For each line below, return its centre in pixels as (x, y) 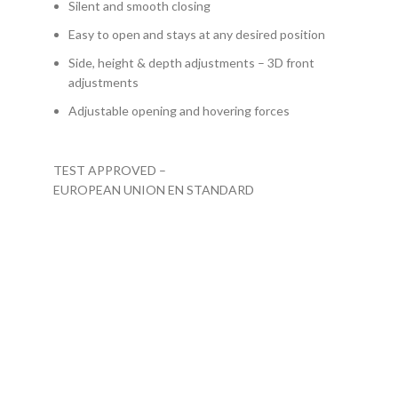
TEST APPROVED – (110, 170)
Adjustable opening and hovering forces (179, 110)
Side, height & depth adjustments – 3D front (191, 62)
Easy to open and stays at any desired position (197, 34)
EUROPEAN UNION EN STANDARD (154, 189)
